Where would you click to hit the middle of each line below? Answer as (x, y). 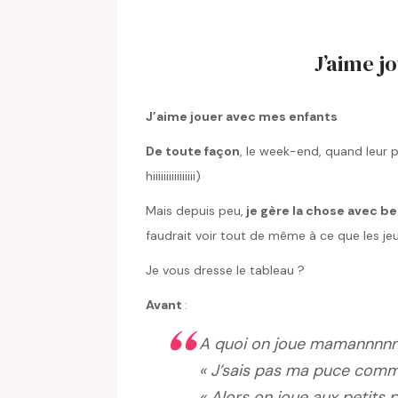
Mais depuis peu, (195, 211)
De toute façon (193, 151)
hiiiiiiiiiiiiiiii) (173, 176)
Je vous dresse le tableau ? (225, 271)
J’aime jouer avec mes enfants (242, 117)
